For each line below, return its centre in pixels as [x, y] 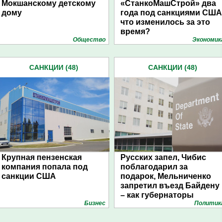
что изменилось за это [165, 22]
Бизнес [95, 203]
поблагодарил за [154, 167]
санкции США [29, 176]
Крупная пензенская [42, 157]
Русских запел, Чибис [163, 157]
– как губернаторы [157, 195]
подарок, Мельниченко [166, 176]
